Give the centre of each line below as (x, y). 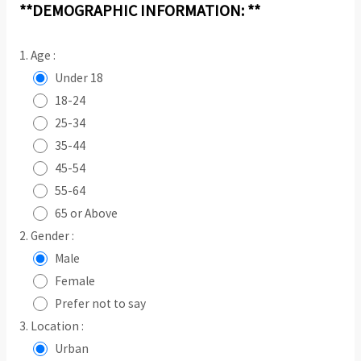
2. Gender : (46, 236)
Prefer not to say (101, 304)
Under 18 (79, 78)
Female (75, 281)
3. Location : (51, 326)
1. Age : (37, 56)
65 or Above (87, 214)
